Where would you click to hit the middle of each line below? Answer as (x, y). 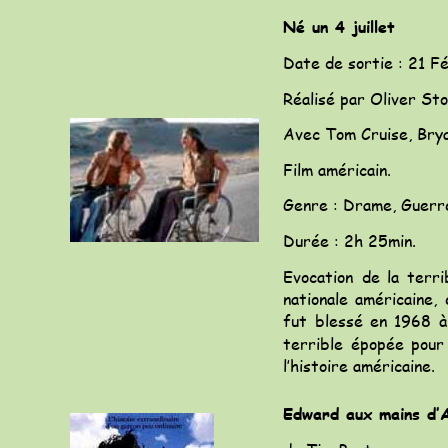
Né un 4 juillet (339, 27)
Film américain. (337, 169)
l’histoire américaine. (359, 365)
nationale (315, 299)
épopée (377, 343)
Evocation (318, 276)
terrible (313, 343)
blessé (338, 321)
